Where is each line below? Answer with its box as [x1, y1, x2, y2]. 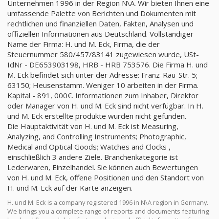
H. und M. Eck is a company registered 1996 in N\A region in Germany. [7, 198, 208, 207]
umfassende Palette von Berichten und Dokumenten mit [7, 8, 196, 18]
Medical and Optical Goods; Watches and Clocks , [7, 142, 171, 152]
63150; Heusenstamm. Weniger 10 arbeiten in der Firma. [7, 80, 198, 90]
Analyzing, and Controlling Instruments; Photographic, [7, 131, 186, 141]
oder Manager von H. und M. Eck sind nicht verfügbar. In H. [7, 101, 203, 110]
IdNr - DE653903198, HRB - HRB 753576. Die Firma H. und [7, 60, 208, 69]
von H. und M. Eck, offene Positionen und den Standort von [7, 173, 204, 182]
